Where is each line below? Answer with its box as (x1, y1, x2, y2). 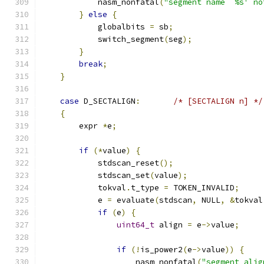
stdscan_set (41, 170, 150, 180)
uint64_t (117, 220, 154, 230)
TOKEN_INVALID (169, 183, 235, 193)
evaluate (112, 195, 154, 205)
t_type (131, 183, 164, 193)
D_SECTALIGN (79, 96, 136, 106)
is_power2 (140, 245, 183, 255)
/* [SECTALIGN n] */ (173, 96, 263, 106)
